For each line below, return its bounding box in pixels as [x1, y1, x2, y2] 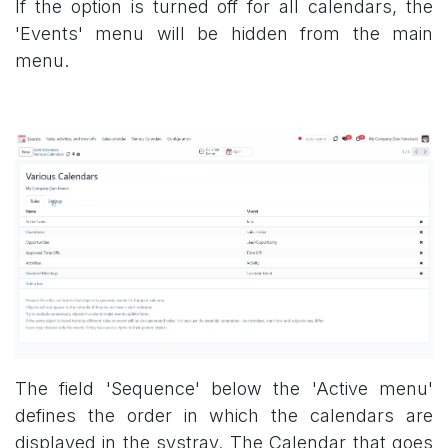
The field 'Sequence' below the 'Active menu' [15, 378, 433, 400]
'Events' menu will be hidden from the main [15, 22, 433, 44]
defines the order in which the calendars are [15, 405, 433, 427]
